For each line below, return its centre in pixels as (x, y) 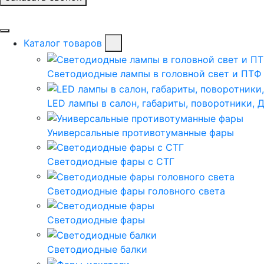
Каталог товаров (63, 43)
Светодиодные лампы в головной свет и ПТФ (154, 74)
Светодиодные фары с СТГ (111, 162)
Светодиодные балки (97, 250)
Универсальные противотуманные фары (141, 132)
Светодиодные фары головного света (136, 191)
